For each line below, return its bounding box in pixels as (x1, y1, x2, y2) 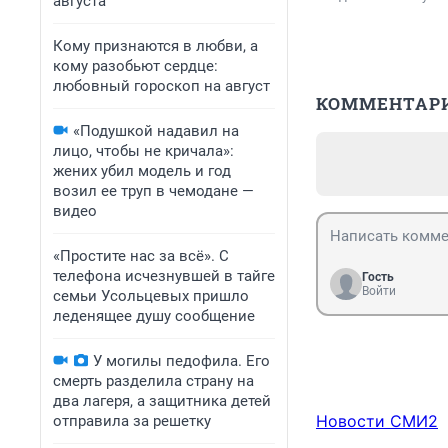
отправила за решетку (53, 412, 211, 430)
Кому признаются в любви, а (53, 37, 258, 55)
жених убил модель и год (53, 162, 231, 180)
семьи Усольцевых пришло (53, 287, 249, 305)
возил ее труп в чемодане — (53, 182, 254, 200)
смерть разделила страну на (53, 372, 254, 390)
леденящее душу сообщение (53, 307, 255, 325)
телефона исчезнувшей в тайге (53, 267, 275, 285)
